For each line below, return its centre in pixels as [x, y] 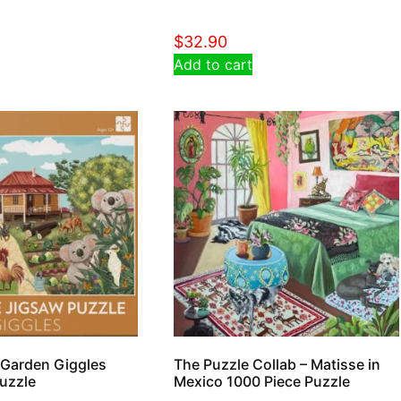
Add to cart [213, 64]
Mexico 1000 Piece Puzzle [261, 381]
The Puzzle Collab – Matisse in [277, 364]
